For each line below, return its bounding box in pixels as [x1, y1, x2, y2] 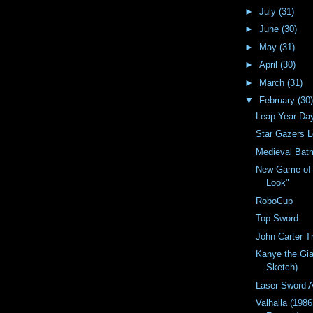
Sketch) [266, 262, 298, 273]
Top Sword [256, 213, 299, 224]
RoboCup [256, 195, 293, 206]
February [259, 95, 298, 106]
